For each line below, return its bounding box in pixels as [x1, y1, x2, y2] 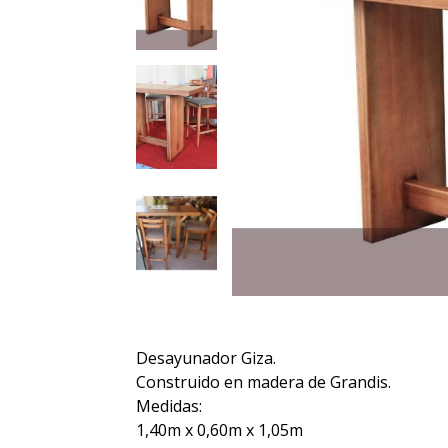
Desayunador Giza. [135, 347, 276, 370]
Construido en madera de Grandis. [135, 371, 391, 394]
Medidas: [135, 395, 202, 418]
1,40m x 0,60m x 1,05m [135, 419, 303, 442]
